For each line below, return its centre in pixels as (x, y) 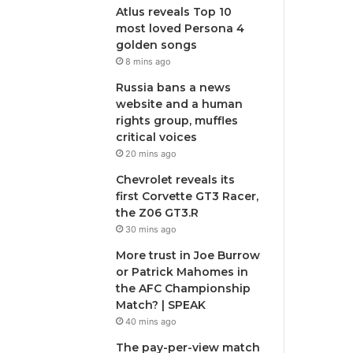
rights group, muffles (177, 121)
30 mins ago (151, 229)
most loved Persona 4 (180, 28)
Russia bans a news (174, 87)
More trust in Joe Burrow (188, 255)
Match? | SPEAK (161, 305)
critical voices (157, 137)
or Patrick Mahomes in (182, 272)
